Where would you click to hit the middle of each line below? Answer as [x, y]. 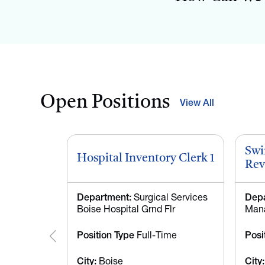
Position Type [106, 236]
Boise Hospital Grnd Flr [126, 210]
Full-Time [156, 236]
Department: [104, 198]
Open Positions [105, 103]
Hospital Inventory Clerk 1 [146, 158]
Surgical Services [169, 198]
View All [197, 103]
